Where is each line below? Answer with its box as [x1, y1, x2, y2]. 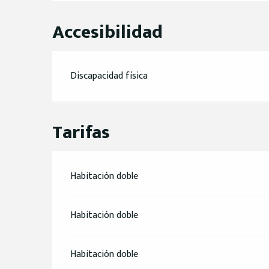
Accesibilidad [52, 16, 163, 47]
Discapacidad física [70, 67, 148, 84]
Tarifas [52, 116, 110, 148]
